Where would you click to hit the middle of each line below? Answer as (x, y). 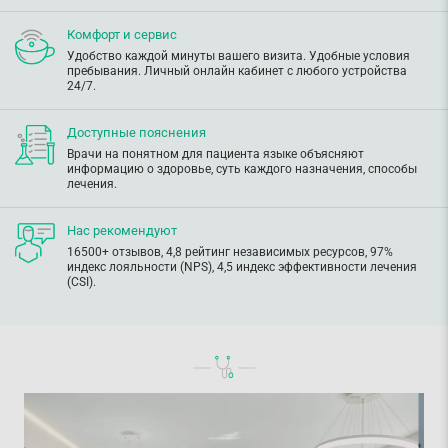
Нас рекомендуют (122, 231)
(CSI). (81, 282)
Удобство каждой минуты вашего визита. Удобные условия (238, 56)
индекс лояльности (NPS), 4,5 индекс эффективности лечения (242, 267)
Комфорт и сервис (122, 35)
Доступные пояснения (136, 133)
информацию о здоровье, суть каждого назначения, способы (242, 169)
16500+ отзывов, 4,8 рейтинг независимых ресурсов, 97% (230, 252)
